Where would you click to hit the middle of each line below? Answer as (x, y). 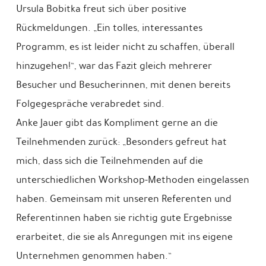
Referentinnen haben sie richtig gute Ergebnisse (124, 217)
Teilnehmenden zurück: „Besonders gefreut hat (121, 141)
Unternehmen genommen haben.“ (94, 255)
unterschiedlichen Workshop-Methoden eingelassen (132, 179)
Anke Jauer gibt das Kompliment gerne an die (117, 122)
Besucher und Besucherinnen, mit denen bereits (123, 84)
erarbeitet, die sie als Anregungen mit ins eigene (124, 236)
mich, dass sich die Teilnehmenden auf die (109, 160)
